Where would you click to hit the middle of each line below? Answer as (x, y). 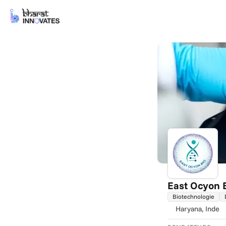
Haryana (189, 209)
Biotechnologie (193, 196)
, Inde (211, 209)
